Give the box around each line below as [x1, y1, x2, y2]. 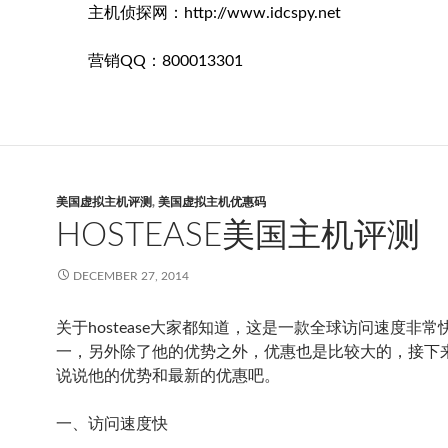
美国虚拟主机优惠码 [158, 196, 266, 208]
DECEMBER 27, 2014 [73, 270, 189, 282]
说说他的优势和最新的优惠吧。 [56, 368, 280, 384]
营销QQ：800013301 [56, 53, 243, 69]
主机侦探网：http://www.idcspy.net [56, 5, 341, 21]
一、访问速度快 [56, 416, 168, 432]
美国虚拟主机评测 [56, 196, 152, 208]
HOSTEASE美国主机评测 [56, 219, 420, 252]
